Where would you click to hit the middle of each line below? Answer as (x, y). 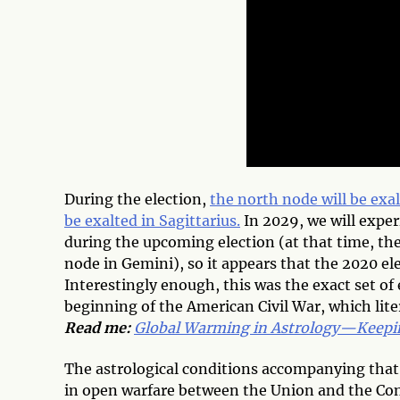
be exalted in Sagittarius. (152, 220)
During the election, (137, 199)
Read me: (97, 327)
